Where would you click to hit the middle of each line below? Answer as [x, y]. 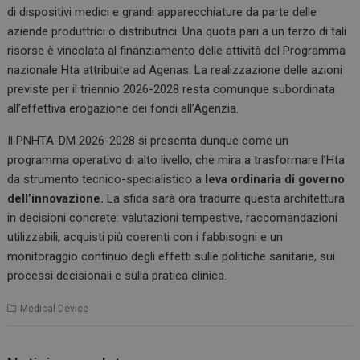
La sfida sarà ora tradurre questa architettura [225, 198]
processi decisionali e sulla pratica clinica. [117, 276]
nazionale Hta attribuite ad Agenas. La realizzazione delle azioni [175, 70]
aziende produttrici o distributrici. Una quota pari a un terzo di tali [177, 31]
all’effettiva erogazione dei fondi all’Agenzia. [123, 108]
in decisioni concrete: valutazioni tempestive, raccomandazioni [173, 218]
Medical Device [55, 309]
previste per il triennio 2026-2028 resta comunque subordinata [172, 89]
